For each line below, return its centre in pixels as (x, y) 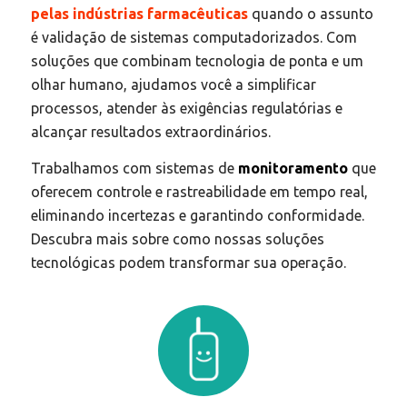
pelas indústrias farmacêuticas (139, 14)
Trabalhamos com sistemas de (134, 168)
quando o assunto (310, 14)
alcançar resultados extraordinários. (150, 132)
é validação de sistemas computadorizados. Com (194, 38)
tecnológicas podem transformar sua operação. (188, 262)
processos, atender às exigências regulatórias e (186, 109)
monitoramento (293, 168)
